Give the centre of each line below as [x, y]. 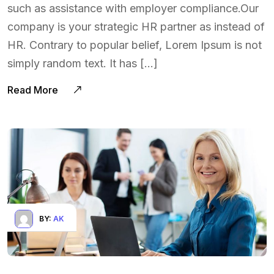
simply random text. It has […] [83, 63]
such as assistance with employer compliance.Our [133, 8]
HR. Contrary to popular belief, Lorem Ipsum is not [135, 45]
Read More [34, 90]
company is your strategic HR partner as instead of [136, 26]
